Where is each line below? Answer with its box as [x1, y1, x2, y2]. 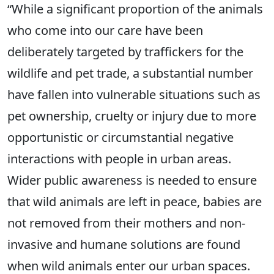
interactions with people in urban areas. [7, 150, 231, 167]
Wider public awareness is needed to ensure [7, 172, 257, 188]
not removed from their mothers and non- [7, 215, 245, 231]
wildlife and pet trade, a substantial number [7, 65, 253, 81]
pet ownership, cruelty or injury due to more [7, 108, 256, 124]
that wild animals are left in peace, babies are [7, 193, 262, 210]
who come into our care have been [7, 22, 203, 39]
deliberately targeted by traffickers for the [7, 43, 243, 60]
